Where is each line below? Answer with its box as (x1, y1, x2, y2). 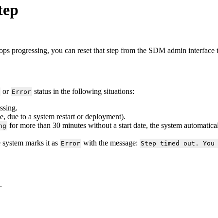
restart (56, 112, 75, 121)
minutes (62, 121, 86, 130)
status (34, 87, 51, 96)
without (88, 121, 111, 130)
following (72, 87, 102, 96)
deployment (85, 112, 121, 121)
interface (188, 46, 215, 54)
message (109, 139, 136, 147)
